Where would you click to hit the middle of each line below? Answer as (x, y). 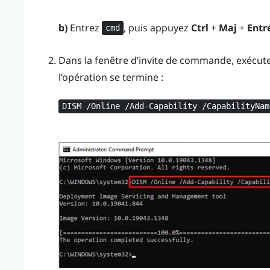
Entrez (84, 27)
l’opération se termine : (111, 77)
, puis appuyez (158, 27)
